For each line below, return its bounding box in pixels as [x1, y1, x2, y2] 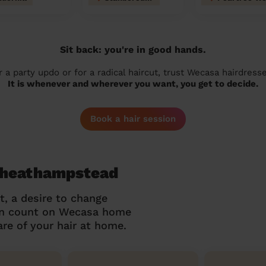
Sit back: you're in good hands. [60, 44, 206, 55]
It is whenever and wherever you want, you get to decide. [8, 78, 258, 89]
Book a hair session [90, 113, 176, 124]
